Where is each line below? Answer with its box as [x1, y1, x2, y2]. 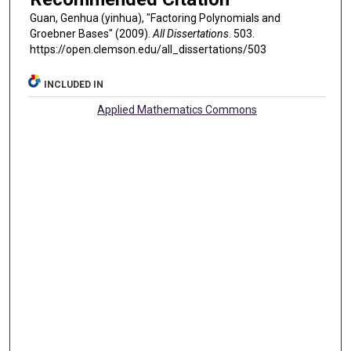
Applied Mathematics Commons [97, 103, 258, 117]
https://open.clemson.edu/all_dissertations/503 [29, 43, 266, 56]
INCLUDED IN [44, 79, 104, 91]
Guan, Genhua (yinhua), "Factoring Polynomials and [29, 12, 280, 25]
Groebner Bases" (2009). [29, 27, 153, 41]
